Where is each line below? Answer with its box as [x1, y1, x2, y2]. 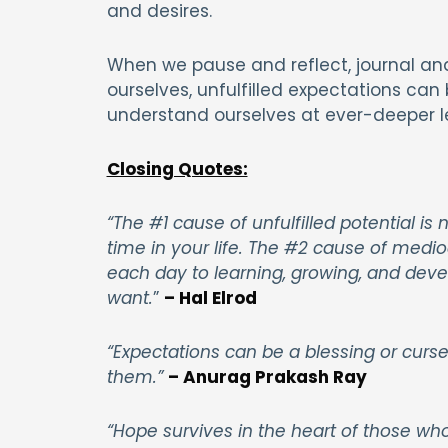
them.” [106, 364, 168, 389]
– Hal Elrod [163, 285, 257, 310]
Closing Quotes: [106, 156, 248, 181]
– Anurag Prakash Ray [167, 364, 367, 389]
